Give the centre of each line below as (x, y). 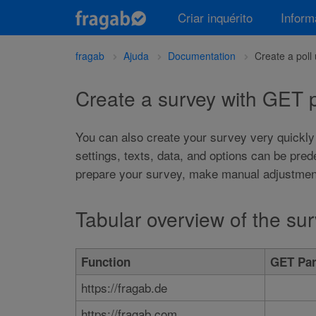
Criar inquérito (215, 17)
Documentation (202, 56)
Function (105, 262)
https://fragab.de (124, 287)
